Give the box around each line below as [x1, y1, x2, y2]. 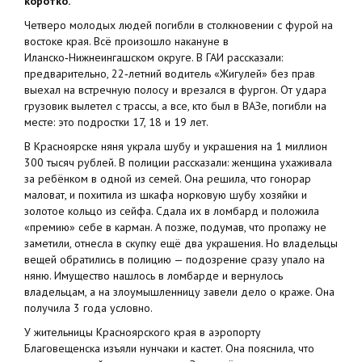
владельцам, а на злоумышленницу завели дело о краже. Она [24, 284, 335, 300]
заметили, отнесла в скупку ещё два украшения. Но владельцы [24, 236, 338, 251]
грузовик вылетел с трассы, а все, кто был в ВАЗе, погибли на [24, 99, 326, 114]
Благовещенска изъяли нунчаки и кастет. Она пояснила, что [24, 341, 314, 356]
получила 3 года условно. [24, 301, 153, 316]
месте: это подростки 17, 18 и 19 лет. [24, 115, 208, 130]
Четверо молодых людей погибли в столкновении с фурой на [24, 18, 333, 33]
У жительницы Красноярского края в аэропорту [24, 325, 261, 340]
